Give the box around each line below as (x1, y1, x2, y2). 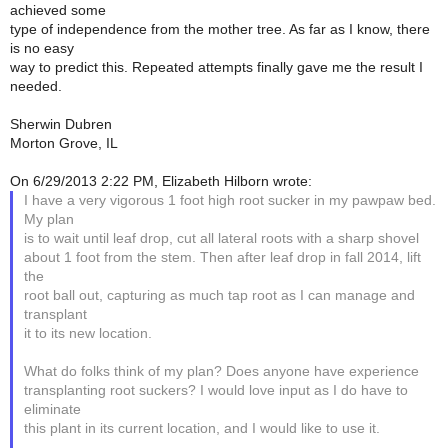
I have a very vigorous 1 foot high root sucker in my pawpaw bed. (24, 192, 437, 208)
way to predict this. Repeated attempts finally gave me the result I (10, 59, 423, 75)
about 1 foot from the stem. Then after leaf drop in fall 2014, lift (24, 249, 422, 265)
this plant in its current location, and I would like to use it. (24, 420, 381, 436)
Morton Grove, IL (10, 135, 118, 151)
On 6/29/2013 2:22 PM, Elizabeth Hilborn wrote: (10, 173, 312, 189)
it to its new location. (24, 325, 153, 341)
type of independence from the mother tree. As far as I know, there (10, 21, 430, 37)
